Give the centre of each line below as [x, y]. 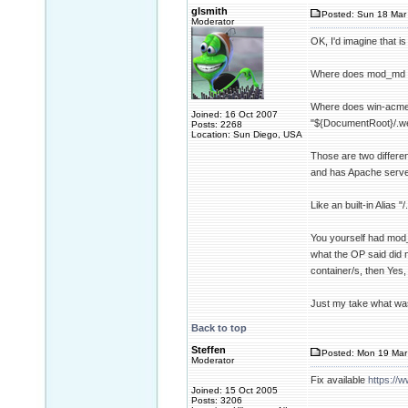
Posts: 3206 [217, 400]
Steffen [209, 350]
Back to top [219, 328]
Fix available [339, 380]
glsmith [209, 11]
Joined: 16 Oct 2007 [235, 114]
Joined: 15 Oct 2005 [235, 390]
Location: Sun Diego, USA [247, 134]
